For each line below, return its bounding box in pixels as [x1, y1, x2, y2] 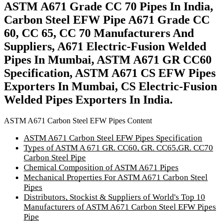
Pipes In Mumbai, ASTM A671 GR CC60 [4, 53, 212, 67]
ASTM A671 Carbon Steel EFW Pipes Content [4, 116, 152, 125]
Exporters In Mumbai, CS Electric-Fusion [4, 80, 217, 93]
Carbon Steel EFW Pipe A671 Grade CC [4, 13, 210, 27]
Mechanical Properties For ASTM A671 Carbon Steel [24, 172, 208, 182]
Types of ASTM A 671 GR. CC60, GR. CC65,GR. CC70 [24, 143, 213, 152]
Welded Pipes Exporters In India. [4, 93, 173, 107]
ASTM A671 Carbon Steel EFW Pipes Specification [24, 133, 202, 143]
